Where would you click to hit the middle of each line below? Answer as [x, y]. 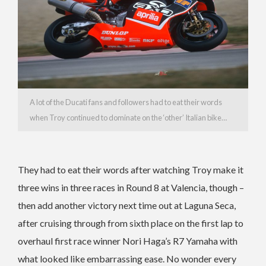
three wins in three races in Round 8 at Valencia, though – [131, 187]
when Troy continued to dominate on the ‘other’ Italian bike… [128, 117]
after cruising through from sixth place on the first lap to [131, 223]
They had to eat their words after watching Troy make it [131, 169]
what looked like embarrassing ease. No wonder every [127, 258]
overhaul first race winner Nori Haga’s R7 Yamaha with [128, 240]
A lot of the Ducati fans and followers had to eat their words [126, 102]
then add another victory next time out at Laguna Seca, [127, 205]
